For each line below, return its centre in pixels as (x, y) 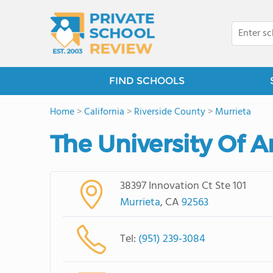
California (104, 112)
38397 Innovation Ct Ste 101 (183, 186)
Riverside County (170, 112)
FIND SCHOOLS (147, 81)
